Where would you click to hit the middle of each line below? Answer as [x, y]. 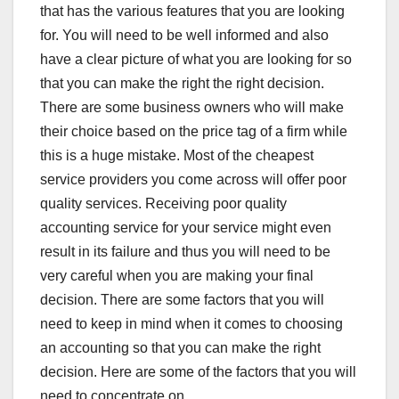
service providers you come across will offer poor [193, 179]
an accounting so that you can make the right [180, 347]
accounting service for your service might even [186, 227]
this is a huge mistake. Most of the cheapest [177, 155]
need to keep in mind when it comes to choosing [191, 323]
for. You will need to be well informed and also [184, 35]
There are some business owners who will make [192, 107]
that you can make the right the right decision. [182, 83]
